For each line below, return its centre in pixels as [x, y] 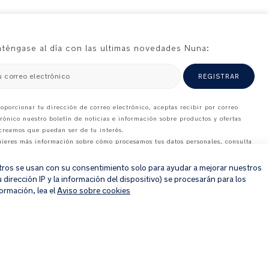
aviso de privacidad [43, 153]
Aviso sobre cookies [94, 191]
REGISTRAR [219, 76]
